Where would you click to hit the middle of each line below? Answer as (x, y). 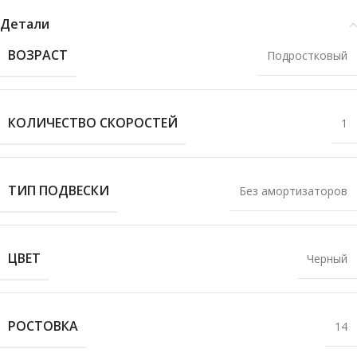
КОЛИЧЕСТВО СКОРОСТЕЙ (93, 123)
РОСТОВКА (43, 326)
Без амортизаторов (293, 191)
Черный (327, 259)
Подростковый (307, 55)
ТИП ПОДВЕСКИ (59, 190)
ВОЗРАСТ (38, 55)
